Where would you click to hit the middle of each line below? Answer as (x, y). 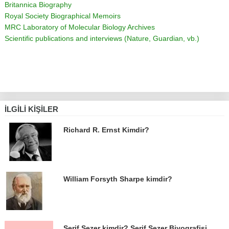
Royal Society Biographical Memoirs (63, 16)
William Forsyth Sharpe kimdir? (118, 179)
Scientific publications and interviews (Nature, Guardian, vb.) (102, 38)
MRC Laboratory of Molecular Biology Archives (80, 27)
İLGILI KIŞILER (31, 109)
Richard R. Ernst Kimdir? (106, 130)
